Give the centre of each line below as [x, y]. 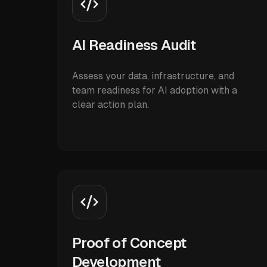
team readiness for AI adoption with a [155, 90]
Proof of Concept [129, 243]
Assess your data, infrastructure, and [153, 76]
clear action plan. [111, 105]
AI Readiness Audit [134, 45]
